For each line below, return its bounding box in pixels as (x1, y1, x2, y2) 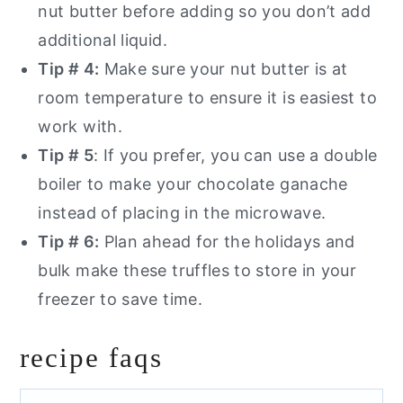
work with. (38, 117, 122, 137)
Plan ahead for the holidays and (99, 232, 355, 252)
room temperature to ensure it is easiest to (38, 88, 377, 108)
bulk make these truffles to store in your (38, 261, 357, 281)
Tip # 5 (38, 146, 94, 166)
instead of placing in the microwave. (38, 203, 327, 223)
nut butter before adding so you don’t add (38, 2, 372, 22)
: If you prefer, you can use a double (93, 146, 378, 166)
